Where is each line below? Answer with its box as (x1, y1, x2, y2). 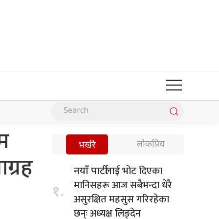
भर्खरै (78, 139, 96, 151)
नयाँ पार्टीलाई (74, 165, 122, 178)
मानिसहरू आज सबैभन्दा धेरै (74, 176, 172, 194)
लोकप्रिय (137, 138, 165, 150)
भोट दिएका (122, 162, 162, 179)
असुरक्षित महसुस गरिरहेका (74, 191, 169, 208)
